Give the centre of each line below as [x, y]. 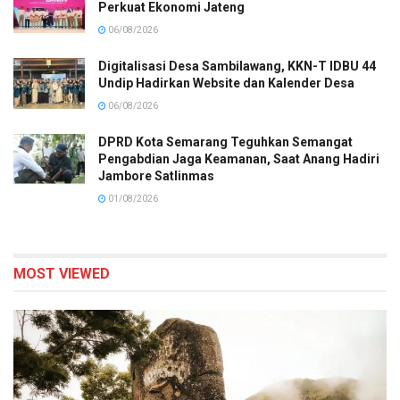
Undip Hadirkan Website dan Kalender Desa [226, 83]
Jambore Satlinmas [156, 176]
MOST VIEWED [62, 274]
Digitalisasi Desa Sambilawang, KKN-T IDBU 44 [237, 66]
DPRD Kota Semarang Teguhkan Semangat [225, 142]
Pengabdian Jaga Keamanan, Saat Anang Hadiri [239, 159]
